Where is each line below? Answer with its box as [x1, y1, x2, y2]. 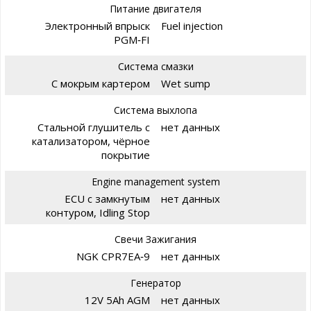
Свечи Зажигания [115, 232, 196, 246]
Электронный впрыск [45, 18, 150, 33]
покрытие [101, 147, 150, 162]
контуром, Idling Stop [46, 205, 150, 219]
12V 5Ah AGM [85, 292, 150, 307]
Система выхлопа [114, 103, 197, 117]
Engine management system [91, 174, 220, 188]
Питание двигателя [110, 1, 201, 15]
